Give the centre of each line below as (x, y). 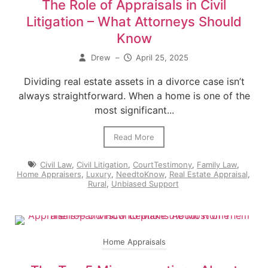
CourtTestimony (163, 165)
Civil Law (56, 165)
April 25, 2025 (162, 58)
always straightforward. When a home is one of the (134, 96)
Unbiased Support (145, 184)
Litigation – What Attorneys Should (134, 22)
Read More (134, 137)
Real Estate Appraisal (208, 174)
